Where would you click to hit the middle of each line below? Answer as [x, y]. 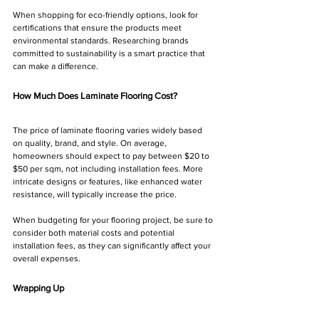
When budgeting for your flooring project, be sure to [114, 220]
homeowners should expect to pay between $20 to [112, 156]
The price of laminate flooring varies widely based [109, 131]
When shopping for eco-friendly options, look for [106, 15]
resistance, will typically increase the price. [95, 195]
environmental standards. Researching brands [102, 41]
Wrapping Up [38, 288]
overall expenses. [47, 259]
